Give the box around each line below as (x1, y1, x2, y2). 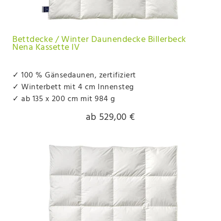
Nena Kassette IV (12, 40, 79, 55)
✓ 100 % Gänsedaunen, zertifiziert (12, 69, 136, 82)
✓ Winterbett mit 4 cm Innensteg (12, 80, 136, 94)
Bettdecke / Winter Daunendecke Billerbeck (12, 33, 186, 47)
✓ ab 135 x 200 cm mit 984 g (12, 92, 115, 106)
